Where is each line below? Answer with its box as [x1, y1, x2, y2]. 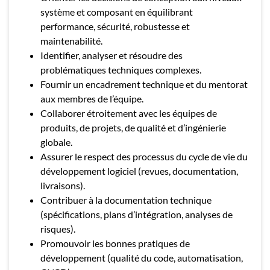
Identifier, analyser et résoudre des [40, 49, 183, 61]
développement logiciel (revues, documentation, [40, 165, 238, 177]
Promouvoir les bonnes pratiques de [40, 237, 190, 249]
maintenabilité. [40, 35, 102, 46]
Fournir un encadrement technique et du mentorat [40, 78, 248, 90]
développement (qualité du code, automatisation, [40, 252, 243, 263]
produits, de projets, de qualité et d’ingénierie [40, 122, 226, 133]
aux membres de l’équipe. [40, 93, 143, 104]
